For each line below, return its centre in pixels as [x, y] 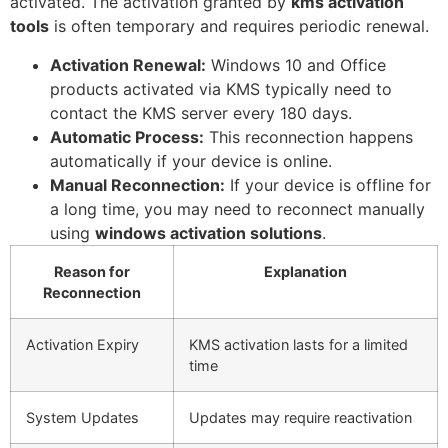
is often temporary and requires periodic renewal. [239, 26]
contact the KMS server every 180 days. [201, 112]
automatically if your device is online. [191, 160]
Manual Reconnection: [137, 184]
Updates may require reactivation [300, 417]
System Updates [82, 417]
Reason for [92, 271]
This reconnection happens [308, 136]
